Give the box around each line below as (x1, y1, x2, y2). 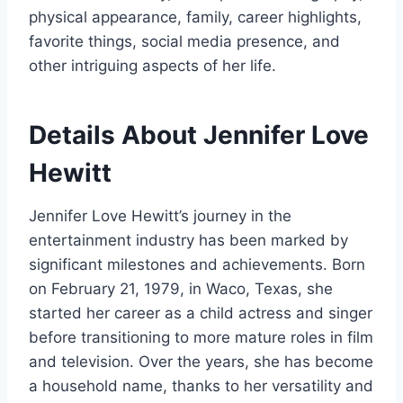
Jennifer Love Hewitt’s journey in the (29, 206, 291, 225)
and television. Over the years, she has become (29, 352, 373, 371)
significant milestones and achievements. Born (29, 255, 365, 273)
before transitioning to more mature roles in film (29, 327, 373, 346)
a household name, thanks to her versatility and (29, 376, 373, 395)
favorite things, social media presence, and (29, 31, 340, 50)
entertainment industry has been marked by (29, 230, 348, 249)
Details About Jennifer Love (29, 119, 369, 150)
